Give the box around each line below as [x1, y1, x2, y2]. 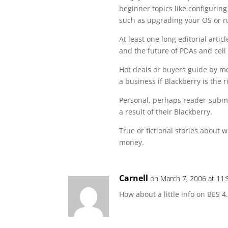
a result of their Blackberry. [119, 107, 213, 117]
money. [119, 137, 145, 147]
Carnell [119, 173, 149, 184]
